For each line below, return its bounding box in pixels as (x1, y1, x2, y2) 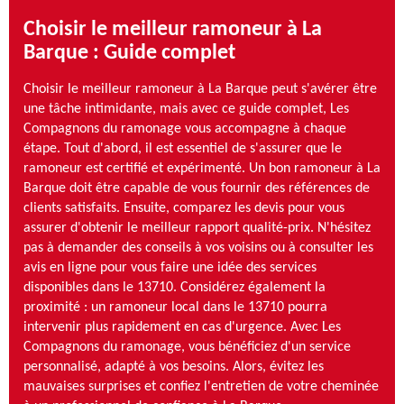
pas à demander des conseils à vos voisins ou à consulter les (23, 240, 373, 255)
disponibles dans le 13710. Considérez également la (23, 280, 326, 295)
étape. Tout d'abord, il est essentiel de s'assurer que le (23, 141, 342, 156)
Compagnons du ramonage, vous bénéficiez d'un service (23, 339, 351, 354)
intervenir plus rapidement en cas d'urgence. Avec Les (23, 319, 341, 335)
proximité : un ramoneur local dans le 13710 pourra (23, 299, 327, 315)
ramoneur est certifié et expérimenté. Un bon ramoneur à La (23, 161, 381, 176)
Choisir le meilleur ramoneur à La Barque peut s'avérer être (23, 81, 377, 96)
